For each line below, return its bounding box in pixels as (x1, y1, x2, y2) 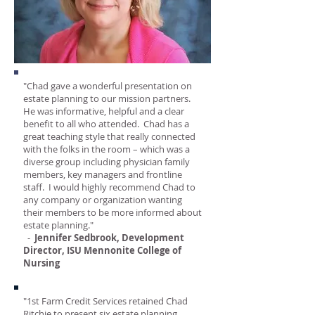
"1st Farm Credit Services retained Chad (23, 295, 188, 307)
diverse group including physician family (23, 155, 190, 168)
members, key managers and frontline (23, 168, 182, 181)
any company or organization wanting (23, 193, 182, 206)
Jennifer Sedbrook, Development (34, 231, 184, 244)
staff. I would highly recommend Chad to (23, 181, 195, 193)
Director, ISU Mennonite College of (23, 244, 181, 257)
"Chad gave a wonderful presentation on (23, 79, 192, 92)
